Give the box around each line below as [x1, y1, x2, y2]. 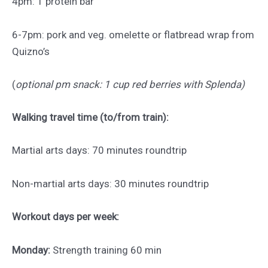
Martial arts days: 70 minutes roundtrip [12, 144, 187, 157]
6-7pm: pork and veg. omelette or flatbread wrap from [12, 28, 254, 41]
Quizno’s [12, 45, 50, 57]
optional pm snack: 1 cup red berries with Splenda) [16, 78, 245, 90]
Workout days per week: [12, 211, 119, 223]
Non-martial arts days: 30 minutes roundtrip [12, 178, 209, 190]
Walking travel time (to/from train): [12, 111, 169, 123]
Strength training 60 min [50, 243, 162, 256]
